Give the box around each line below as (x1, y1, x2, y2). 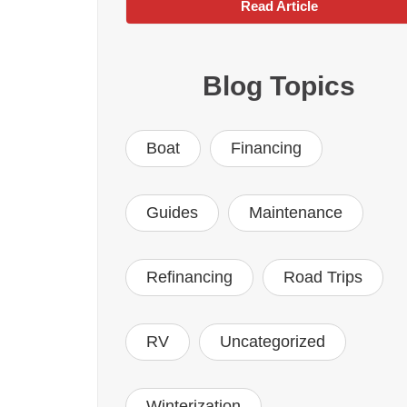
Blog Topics (203, 71, 355, 102)
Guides (146, 203, 198, 223)
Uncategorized (220, 333, 325, 352)
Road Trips (283, 268, 362, 287)
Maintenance (249, 203, 342, 223)
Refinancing (146, 268, 233, 287)
